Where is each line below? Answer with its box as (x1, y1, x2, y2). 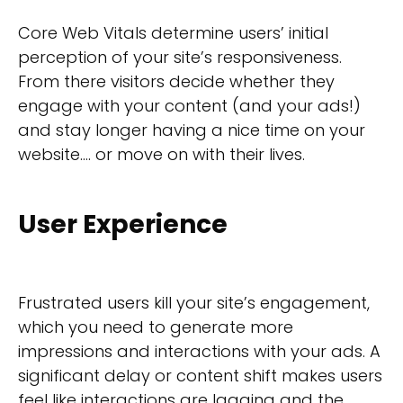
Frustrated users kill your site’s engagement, (18, 291, 370, 315)
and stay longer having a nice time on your (18, 119, 365, 142)
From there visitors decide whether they (18, 70, 335, 94)
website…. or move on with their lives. (18, 143, 305, 166)
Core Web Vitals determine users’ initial (18, 22, 328, 45)
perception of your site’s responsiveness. (18, 46, 342, 69)
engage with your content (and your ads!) (18, 94, 361, 118)
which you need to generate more (18, 316, 293, 339)
